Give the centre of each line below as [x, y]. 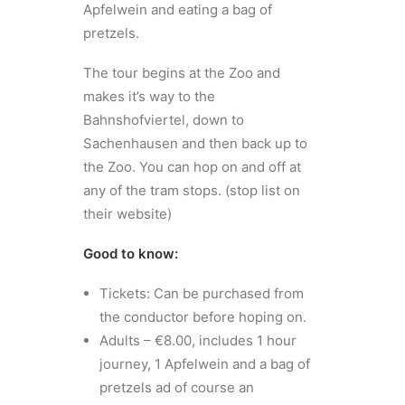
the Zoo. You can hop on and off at [193, 167]
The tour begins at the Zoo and [182, 73]
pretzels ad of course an [177, 387]
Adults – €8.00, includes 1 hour [198, 340]
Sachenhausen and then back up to [196, 143]
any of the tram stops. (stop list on [192, 190]
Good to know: [131, 254]
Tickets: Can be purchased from [202, 293]
